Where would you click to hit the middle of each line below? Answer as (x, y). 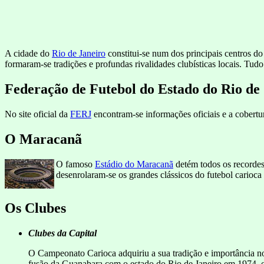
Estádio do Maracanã (134, 164)
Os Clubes (35, 208)
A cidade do (28, 54)
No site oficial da (37, 114)
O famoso (75, 164)
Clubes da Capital (62, 233)
